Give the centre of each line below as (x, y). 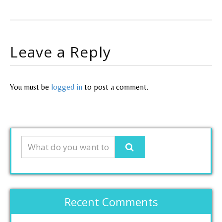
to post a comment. (115, 87)
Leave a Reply (60, 52)
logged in (67, 87)
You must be (30, 87)
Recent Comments (111, 201)
